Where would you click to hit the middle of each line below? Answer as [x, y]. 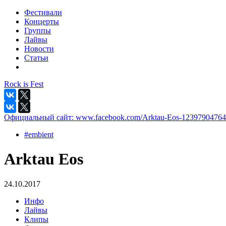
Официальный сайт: [40, 117]
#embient [39, 134]
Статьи [36, 58]
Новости [39, 49]
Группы [38, 31]
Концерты [42, 21]
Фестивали [43, 12]
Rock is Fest [24, 84]
